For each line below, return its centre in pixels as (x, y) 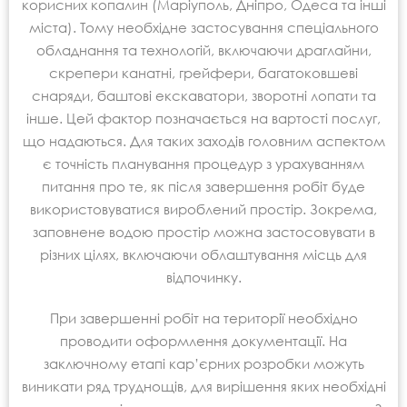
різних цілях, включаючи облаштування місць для (203, 254)
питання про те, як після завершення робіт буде (203, 186)
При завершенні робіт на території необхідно (203, 318)
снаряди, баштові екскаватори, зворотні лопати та (203, 95)
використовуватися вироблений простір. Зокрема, (203, 208)
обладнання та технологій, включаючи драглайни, (203, 50)
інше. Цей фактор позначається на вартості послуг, (203, 118)
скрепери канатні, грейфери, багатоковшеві (203, 72)
